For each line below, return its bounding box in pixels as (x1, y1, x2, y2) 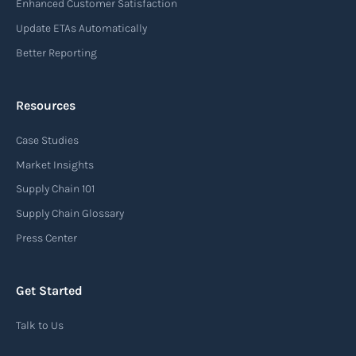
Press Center (16, 230, 77, 245)
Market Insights (16, 157, 94, 172)
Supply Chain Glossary (16, 207, 124, 221)
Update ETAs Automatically (16, 21, 147, 36)
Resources (16, 98, 75, 114)
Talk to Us (16, 319, 64, 333)
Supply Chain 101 (16, 182, 95, 196)
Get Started (16, 283, 83, 299)
